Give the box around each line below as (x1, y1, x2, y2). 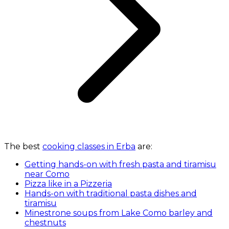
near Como (25, 169, 70, 179)
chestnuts (25, 218, 66, 228)
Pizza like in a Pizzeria (25, 179, 112, 189)
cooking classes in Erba (42, 142, 135, 152)
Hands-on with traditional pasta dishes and (25, 189, 197, 199)
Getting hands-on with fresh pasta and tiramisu (25, 159, 216, 170)
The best (4, 142, 42, 152)
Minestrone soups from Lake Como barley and (25, 208, 213, 218)
